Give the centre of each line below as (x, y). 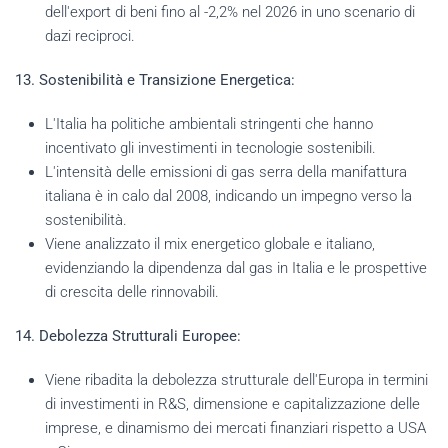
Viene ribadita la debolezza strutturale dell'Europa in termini (236, 379)
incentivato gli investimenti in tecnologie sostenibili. (210, 147)
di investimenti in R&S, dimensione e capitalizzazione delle (232, 403)
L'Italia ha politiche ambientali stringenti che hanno (209, 123)
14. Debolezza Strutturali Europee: (128, 335)
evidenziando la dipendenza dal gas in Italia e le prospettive (236, 267)
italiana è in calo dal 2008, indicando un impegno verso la (228, 195)
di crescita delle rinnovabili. (132, 291)
